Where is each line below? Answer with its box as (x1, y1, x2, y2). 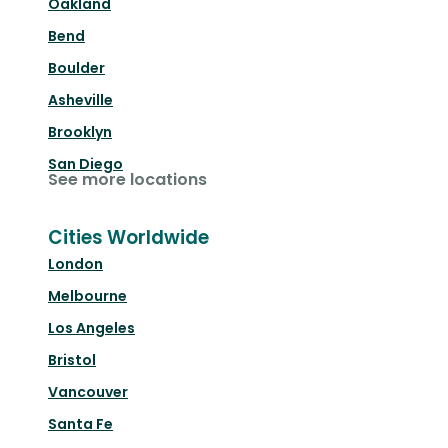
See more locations (48, 168, 207, 192)
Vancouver (48, 382, 128, 403)
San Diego (48, 154, 123, 175)
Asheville (48, 90, 113, 111)
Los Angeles (48, 318, 135, 339)
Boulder (48, 58, 105, 79)
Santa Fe (48, 414, 113, 435)
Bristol (48, 350, 96, 371)
